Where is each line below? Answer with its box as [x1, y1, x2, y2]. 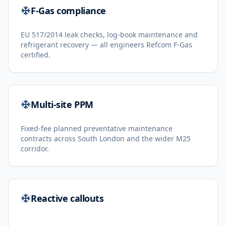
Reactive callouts [31, 192, 104, 204]
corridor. [21, 144, 49, 153]
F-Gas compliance [31, 5, 106, 17]
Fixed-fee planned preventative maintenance [21, 124, 173, 133]
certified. [21, 50, 50, 60]
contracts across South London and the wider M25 [21, 134, 191, 143]
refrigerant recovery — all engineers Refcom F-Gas [21, 40, 192, 49]
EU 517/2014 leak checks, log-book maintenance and [21, 30, 198, 39]
